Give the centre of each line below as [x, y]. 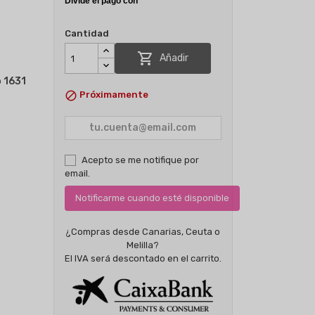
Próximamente [114, 95]
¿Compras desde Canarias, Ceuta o [143, 231]
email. [77, 173]
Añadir [173, 58]
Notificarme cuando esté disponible [152, 198]
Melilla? [143, 245]
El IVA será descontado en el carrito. [143, 258]
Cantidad [86, 33]
